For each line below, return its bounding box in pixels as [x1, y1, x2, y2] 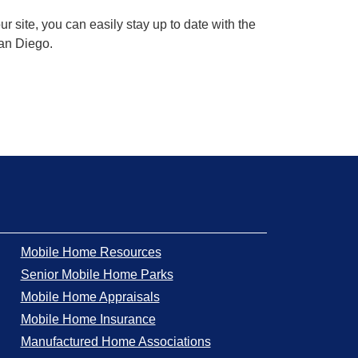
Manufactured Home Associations [20, 335, 211, 348]
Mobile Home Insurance [20, 312, 156, 326]
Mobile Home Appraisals [20, 290, 160, 304]
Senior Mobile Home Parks [20, 268, 173, 281]
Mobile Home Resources [20, 245, 161, 259]
